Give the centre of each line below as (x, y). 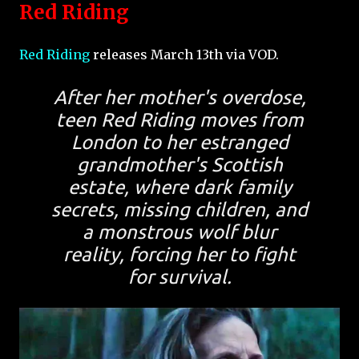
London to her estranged (179, 142)
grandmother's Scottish (179, 164)
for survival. (179, 276)
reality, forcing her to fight (179, 254)
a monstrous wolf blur (179, 232)
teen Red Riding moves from (179, 119)
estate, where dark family (179, 187)
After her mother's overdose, (179, 97)
